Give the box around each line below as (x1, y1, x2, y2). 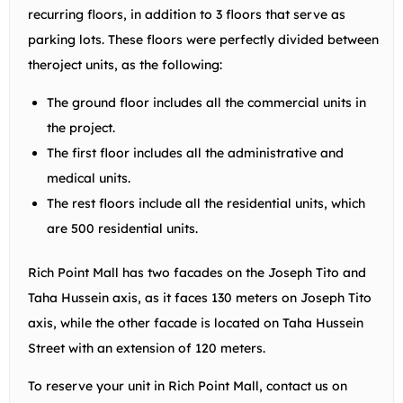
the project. (47, 119, 115, 136)
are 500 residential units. (47, 219, 198, 237)
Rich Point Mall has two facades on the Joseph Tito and (28, 264, 366, 281)
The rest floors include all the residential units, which (47, 194, 365, 211)
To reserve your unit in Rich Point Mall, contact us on (28, 377, 347, 394)
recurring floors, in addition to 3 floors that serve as (28, 5, 345, 22)
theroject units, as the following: (28, 56, 222, 73)
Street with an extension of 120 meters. (28, 339, 265, 356)
